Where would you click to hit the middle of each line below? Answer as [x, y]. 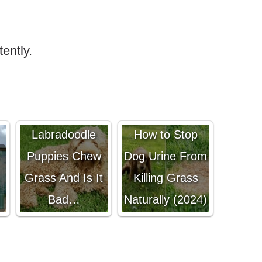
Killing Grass [166, 178]
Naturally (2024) [166, 199]
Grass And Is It [64, 178]
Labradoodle [64, 135]
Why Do [64, 113]
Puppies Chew [64, 156]
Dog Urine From [166, 156]
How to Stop [166, 135]
